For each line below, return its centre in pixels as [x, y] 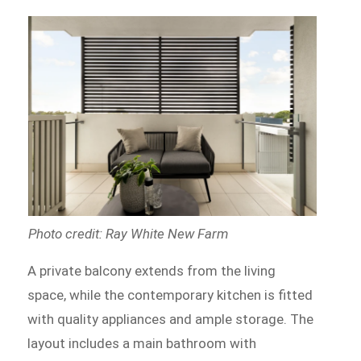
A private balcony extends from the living [152, 271]
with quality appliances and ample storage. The [171, 320]
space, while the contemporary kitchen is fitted [170, 295]
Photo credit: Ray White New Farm [128, 234]
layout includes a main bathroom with [142, 344]
